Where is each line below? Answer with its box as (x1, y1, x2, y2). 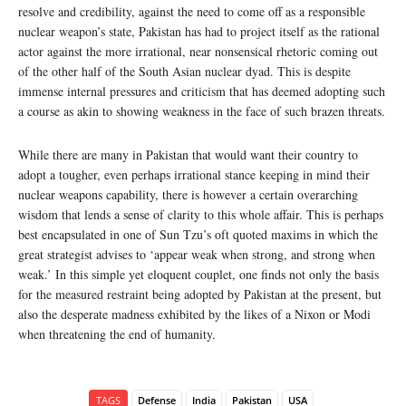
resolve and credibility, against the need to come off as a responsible (18, 2, 365, 20)
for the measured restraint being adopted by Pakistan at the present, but (18, 285, 382, 303)
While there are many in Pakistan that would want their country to (18, 145, 358, 163)
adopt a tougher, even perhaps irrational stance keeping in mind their (18, 165, 370, 183)
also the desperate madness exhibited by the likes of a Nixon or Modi (18, 304, 371, 323)
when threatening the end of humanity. (18, 324, 216, 343)
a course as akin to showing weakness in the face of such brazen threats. (18, 101, 385, 120)
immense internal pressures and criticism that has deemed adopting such (18, 82, 385, 100)
